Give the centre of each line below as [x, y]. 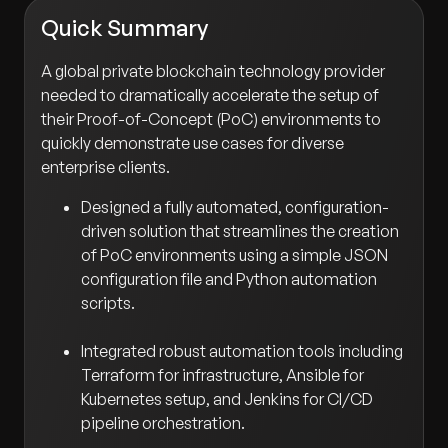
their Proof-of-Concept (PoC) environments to [211, 119]
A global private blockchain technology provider [213, 71]
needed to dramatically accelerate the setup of [210, 95]
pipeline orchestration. [163, 423]
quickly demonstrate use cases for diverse [192, 143]
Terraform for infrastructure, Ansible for [222, 375]
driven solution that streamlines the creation [240, 231]
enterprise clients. [105, 167]
